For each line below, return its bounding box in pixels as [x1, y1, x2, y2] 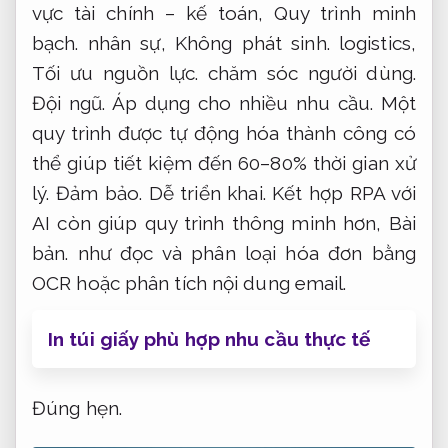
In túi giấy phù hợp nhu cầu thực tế [48, 328, 371, 351]
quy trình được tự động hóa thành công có [32, 122, 416, 145]
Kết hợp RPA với [265, 182, 416, 205]
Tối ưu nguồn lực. [32, 62, 199, 85]
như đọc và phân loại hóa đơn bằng [68, 242, 416, 265]
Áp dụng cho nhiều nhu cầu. [111, 92, 374, 115]
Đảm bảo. [55, 182, 143, 205]
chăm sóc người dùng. [198, 62, 416, 85]
